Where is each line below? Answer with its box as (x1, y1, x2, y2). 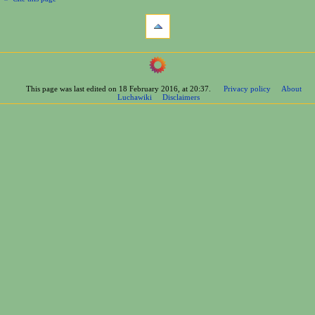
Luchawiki (117, 92, 153, 101)
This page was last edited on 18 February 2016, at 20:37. (26, 84, 212, 93)
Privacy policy (224, 84, 271, 93)
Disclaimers (162, 92, 200, 101)
